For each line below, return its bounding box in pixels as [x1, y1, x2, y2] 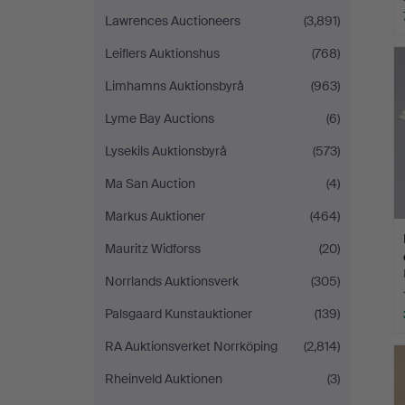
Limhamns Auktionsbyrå [105, 78, 244, 94]
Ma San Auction [105, 175, 195, 192]
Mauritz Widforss [105, 240, 201, 257]
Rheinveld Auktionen [105, 371, 222, 387]
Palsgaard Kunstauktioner [105, 306, 252, 322]
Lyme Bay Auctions [105, 110, 214, 127]
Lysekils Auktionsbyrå [105, 143, 227, 159]
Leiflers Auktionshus [105, 45, 220, 61]
